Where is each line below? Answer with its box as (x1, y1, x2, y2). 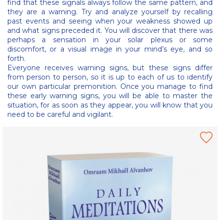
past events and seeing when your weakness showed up (7, 17, 213, 26)
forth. (7, 54, 26, 63)
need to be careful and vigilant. (7, 110, 113, 119)
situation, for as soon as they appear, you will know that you (7, 101, 213, 110)
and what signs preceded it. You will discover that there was (7, 26, 213, 35)
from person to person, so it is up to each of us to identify (7, 73, 213, 82)
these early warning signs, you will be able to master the (7, 91, 213, 100)
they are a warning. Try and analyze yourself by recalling (7, 7, 213, 16)
